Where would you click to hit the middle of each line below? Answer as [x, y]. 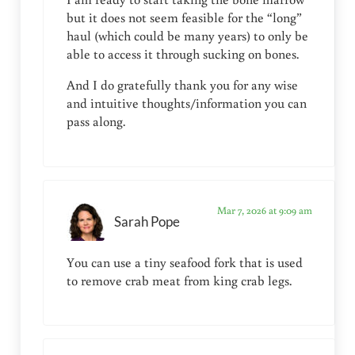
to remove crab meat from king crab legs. [179, 281]
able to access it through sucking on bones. [182, 54]
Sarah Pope [147, 221]
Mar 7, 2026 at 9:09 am [264, 210]
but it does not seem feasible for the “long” [184, 18]
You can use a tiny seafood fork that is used [184, 263]
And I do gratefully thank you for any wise [182, 85]
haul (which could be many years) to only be [187, 36]
